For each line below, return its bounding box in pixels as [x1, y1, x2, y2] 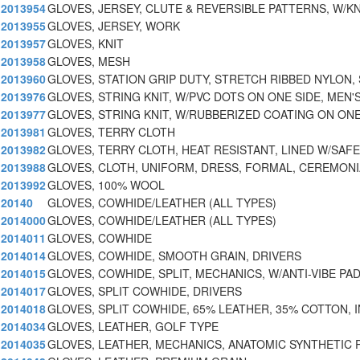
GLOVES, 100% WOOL [47, 177, 165, 194]
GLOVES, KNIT [47, 35, 124, 52]
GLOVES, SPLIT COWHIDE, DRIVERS [47, 283, 242, 300]
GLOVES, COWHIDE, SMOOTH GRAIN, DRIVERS [47, 247, 301, 264]
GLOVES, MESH [47, 53, 130, 70]
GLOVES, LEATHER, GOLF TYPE [47, 318, 219, 335]
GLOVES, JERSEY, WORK [47, 18, 180, 35]
